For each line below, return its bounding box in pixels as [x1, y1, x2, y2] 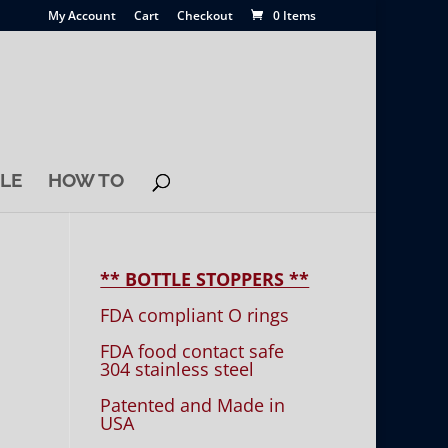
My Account [48, 7, 116, 24]
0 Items [273, 7, 316, 24]
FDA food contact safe [100, 339, 285, 363]
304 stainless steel [100, 357, 255, 381]
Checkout [177, 7, 233, 24]
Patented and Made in [100, 393, 286, 417]
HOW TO [48, 169, 124, 191]
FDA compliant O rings [100, 303, 290, 327]
